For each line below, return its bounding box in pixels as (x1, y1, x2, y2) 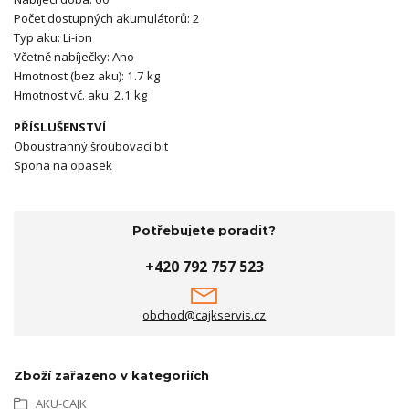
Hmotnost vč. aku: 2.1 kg (14, 86, 147, 103)
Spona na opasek (14, 156, 115, 173)
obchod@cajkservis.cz (142, 307, 267, 324)
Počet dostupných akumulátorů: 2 (14, 9, 200, 26)
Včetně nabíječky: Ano (14, 47, 134, 65)
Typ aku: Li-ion (14, 28, 92, 46)
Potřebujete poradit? (132, 223, 277, 238)
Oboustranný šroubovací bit (14, 137, 168, 154)
